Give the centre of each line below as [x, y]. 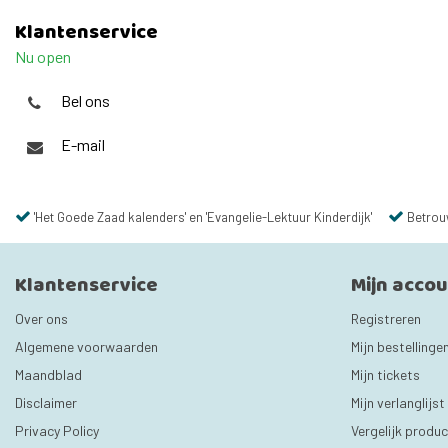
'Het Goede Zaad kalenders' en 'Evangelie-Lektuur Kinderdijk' [203, 217]
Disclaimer [46, 402]
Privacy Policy [57, 430]
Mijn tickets [385, 374]
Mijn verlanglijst [398, 402]
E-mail [83, 145]
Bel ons [85, 101]
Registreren [386, 318]
